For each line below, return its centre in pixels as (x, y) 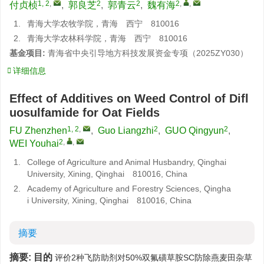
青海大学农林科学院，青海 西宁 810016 (107, 38)
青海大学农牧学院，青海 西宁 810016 (103, 24)
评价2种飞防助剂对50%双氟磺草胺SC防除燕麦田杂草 (154, 258)
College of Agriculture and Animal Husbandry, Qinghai (127, 162)
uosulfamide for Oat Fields (85, 113)
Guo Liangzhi (126, 131)
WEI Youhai (34, 143)
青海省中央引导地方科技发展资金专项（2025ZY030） (148, 53)
